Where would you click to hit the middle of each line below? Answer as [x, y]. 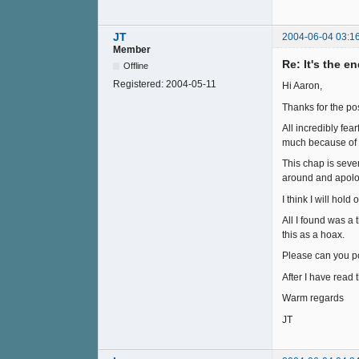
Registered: [139, 84]
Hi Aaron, [302, 86]
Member [132, 49]
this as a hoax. [313, 235]
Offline [136, 65]
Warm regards [313, 298]
